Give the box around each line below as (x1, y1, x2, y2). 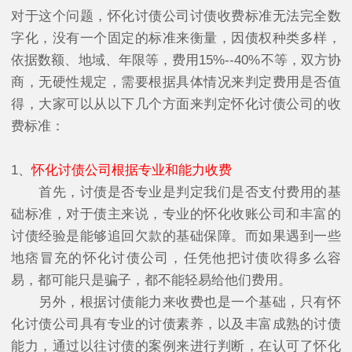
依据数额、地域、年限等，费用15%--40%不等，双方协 (11, 53, 341, 68)
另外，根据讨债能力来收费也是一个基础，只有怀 (11, 295, 341, 310)
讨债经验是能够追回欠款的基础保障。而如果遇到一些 (11, 229, 341, 244)
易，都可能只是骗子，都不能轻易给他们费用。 (11, 273, 291, 288)
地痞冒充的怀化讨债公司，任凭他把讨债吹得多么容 (11, 251, 341, 266)
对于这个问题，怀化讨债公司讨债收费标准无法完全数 (11, 9, 341, 24)
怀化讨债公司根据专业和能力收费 (31, 163, 232, 178)
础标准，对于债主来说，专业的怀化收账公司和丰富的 (11, 207, 341, 222)
